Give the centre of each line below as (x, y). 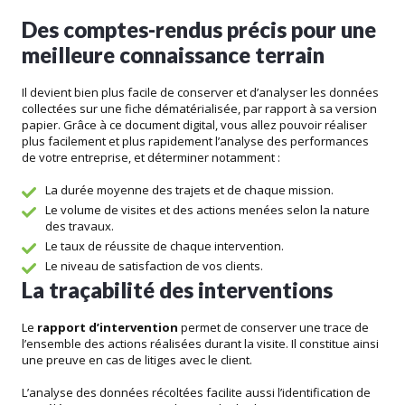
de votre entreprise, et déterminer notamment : (151, 158)
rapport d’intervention (108, 328)
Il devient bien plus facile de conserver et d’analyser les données (200, 93)
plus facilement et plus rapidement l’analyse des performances (195, 141)
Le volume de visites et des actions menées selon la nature (207, 210)
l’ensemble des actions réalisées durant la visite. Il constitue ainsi (200, 344)
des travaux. (80, 226)
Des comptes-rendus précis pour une (199, 30)
